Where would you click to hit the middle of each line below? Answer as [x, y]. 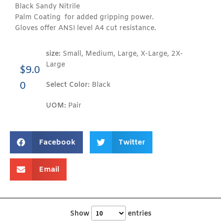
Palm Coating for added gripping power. [84, 17]
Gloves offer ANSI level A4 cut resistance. [86, 28]
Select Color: [68, 85]
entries [138, 214]
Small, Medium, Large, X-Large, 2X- [122, 54]
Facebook [57, 142]
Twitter [132, 142]
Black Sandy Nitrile [47, 6]
